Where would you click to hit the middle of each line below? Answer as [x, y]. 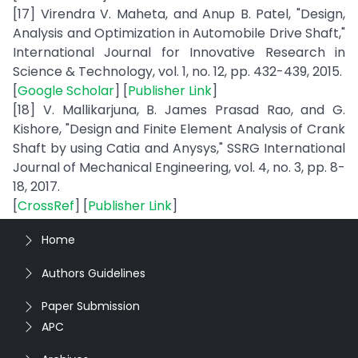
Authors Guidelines [93, 273]
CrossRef [46, 206]
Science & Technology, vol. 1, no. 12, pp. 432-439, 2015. [177, 72]
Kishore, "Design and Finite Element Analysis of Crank [179, 129]
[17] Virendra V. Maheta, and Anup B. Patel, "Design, [179, 14]
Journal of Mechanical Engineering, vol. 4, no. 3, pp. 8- [179, 167]
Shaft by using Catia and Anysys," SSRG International [179, 148]
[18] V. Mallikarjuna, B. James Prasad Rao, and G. [179, 110]
